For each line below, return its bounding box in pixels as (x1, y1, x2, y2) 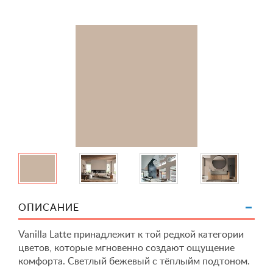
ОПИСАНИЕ (18, 203, 79, 213)
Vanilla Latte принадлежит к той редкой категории (18, 230, 244, 239)
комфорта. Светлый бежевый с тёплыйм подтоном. (18, 257, 250, 266)
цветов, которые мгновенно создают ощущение (18, 243, 235, 253)
